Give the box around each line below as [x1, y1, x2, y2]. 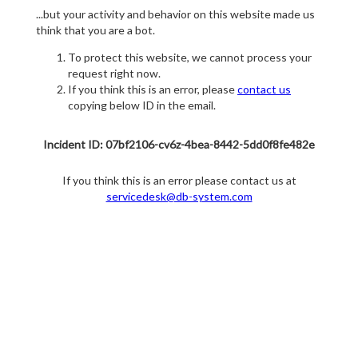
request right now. [68, 66, 161, 81]
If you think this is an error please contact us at [62, 173, 296, 188]
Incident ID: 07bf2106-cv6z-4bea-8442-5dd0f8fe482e [43, 137, 315, 152]
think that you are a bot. [36, 23, 155, 38]
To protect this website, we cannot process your [68, 50, 312, 65]
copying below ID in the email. [68, 98, 216, 113]
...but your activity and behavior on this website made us [36, 7, 315, 22]
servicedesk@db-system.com [105, 189, 253, 204]
